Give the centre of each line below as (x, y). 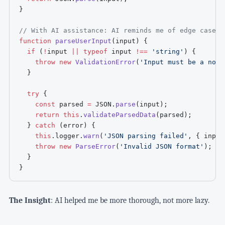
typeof (96, 51)
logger (68, 136)
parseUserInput (84, 41)
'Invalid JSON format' (162, 146)
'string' (168, 51)
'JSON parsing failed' (146, 136)
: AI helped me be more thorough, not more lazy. (130, 200)
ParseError (96, 146)
